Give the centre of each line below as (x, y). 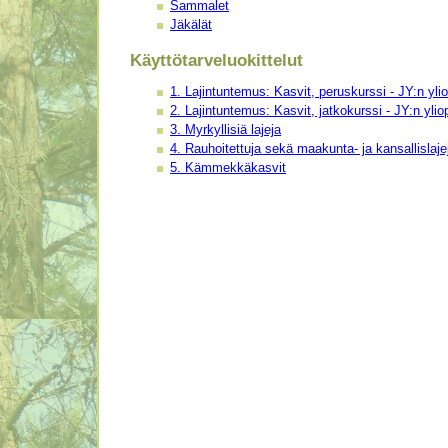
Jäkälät (191, 24)
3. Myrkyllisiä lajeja (225, 130)
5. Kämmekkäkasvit (228, 168)
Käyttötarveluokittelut (216, 60)
